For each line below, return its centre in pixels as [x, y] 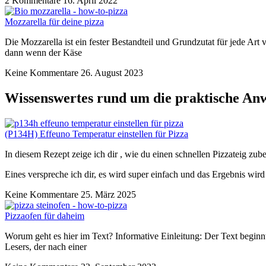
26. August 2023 [112, 73]
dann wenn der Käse [43, 53]
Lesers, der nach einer [46, 246]
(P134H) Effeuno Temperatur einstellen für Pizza [96, 134]
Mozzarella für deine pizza [54, 22]
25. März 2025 [108, 194]
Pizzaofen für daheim [45, 216]
